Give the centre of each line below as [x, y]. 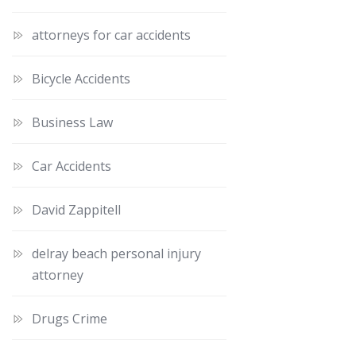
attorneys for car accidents [111, 35]
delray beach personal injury [116, 253]
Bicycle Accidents [81, 78]
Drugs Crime [70, 318]
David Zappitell [76, 209]
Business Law [72, 122]
